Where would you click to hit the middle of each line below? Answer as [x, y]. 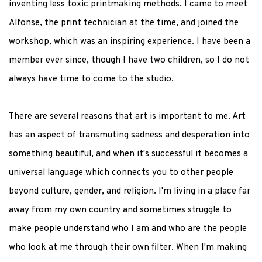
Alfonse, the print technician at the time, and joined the [124, 23]
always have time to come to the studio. [91, 79]
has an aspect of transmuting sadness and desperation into [129, 135]
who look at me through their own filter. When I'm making [128, 248]
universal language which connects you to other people [121, 173]
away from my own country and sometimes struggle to [120, 210]
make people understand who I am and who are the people [128, 229]
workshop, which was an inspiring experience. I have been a [130, 42]
